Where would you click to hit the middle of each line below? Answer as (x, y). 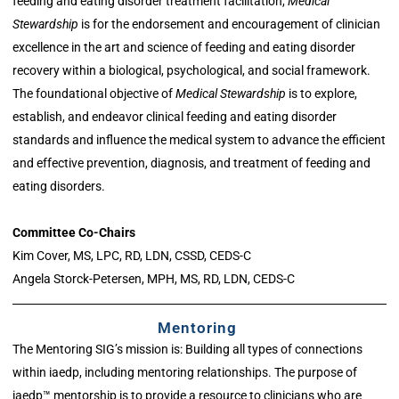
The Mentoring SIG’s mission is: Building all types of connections (187, 350)
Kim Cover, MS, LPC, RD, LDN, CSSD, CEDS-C (132, 256)
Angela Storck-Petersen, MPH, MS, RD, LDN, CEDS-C (154, 279)
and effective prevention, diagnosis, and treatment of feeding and (191, 163)
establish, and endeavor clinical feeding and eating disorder (175, 117)
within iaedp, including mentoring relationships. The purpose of (185, 373)
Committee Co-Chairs (74, 233)
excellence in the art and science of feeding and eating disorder (184, 48)
